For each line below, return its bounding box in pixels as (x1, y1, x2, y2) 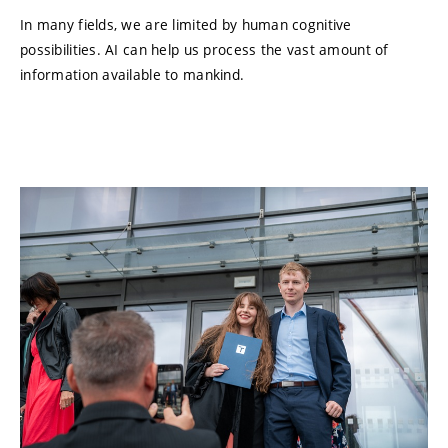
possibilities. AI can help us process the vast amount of (20, 40, 389, 60)
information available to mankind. (20, 65, 245, 85)
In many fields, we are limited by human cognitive (20, 15, 352, 35)
